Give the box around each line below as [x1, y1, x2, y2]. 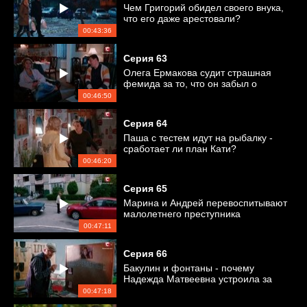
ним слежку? [123, 284, 180, 295]
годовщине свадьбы [123, 89, 213, 100]
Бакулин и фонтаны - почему [123, 262, 254, 273]
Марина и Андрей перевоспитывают [123, 197, 287, 208]
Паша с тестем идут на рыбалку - [123, 132, 273, 143]
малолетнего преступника [123, 208, 241, 219]
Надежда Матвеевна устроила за [123, 273, 272, 284]
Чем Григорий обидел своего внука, [123, 2, 284, 13]
